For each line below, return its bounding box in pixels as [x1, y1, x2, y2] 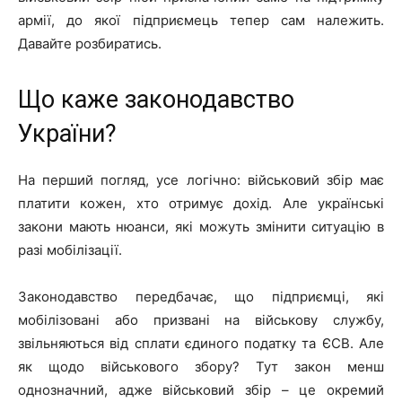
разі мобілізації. [18, 240, 122, 258]
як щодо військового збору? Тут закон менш [18, 357, 384, 375]
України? [18, 118, 117, 148]
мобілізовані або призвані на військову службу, [18, 310, 384, 328]
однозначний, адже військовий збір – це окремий [18, 380, 384, 398]
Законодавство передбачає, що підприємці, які [18, 287, 384, 305]
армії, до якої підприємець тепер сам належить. [18, 11, 384, 29]
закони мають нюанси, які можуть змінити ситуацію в [18, 217, 384, 235]
